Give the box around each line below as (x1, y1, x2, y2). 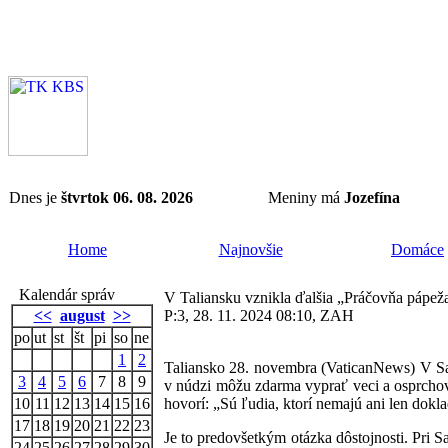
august (59, 307, 105, 324)
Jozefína (344, 189, 400, 206)
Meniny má (268, 189, 344, 206)
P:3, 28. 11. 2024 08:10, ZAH (164, 307, 354, 324)
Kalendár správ (11, 286, 115, 303)
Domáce (391, 241, 444, 258)
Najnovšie (218, 241, 283, 258)
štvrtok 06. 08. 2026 (61, 189, 193, 206)
